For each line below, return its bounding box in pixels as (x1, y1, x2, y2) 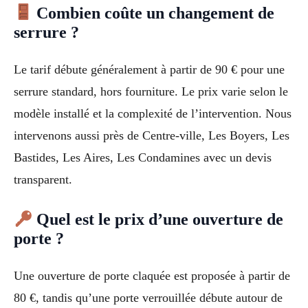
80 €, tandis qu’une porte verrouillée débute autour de (14, 291, 283, 305)
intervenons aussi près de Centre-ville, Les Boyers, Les (14, 128, 289, 142)
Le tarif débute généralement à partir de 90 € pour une (14, 62, 285, 76)
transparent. (14, 172, 72, 186)
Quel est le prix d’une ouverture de (32, 210, 284, 229)
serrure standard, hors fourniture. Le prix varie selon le (14, 84, 288, 98)
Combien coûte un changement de (32, 3, 275, 22)
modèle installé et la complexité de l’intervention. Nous (14, 106, 291, 120)
